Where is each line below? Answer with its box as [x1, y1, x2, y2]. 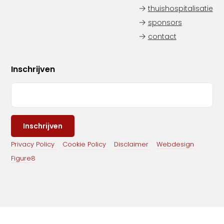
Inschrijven [11, 63, 55, 75]
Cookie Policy [62, 140, 106, 148]
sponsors [147, 17, 182, 27]
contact [147, 31, 176, 41]
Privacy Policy [11, 140, 55, 148]
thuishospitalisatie [147, 3, 213, 13]
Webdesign [156, 140, 194, 148]
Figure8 [11, 154, 36, 162]
